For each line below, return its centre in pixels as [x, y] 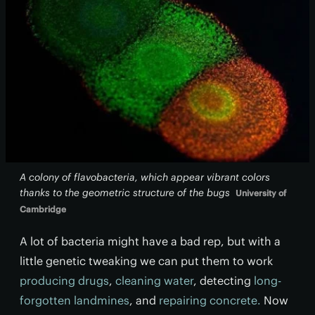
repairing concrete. [210, 300]
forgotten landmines [75, 300]
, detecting [224, 281]
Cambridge [43, 209]
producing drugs [64, 281]
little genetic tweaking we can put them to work [146, 261]
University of [261, 193]
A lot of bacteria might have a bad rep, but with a [150, 241]
